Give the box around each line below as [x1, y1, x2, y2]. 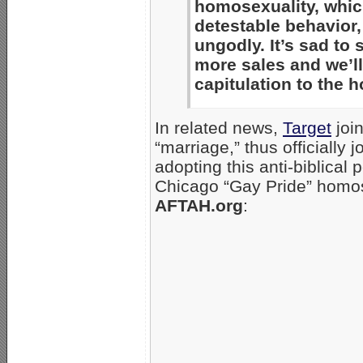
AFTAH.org [155, 195, 243, 215]
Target [283, 117, 331, 137]
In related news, [155, 117, 283, 137]
